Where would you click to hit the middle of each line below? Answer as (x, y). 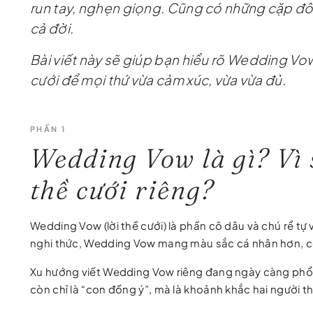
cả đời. (52, 28)
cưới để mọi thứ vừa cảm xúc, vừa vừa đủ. (158, 80)
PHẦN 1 (48, 129)
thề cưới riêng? (122, 190)
